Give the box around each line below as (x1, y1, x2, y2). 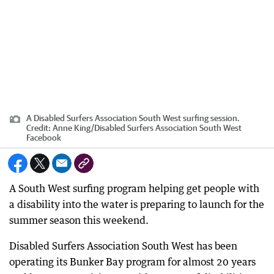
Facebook (26, 133, 61, 143)
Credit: (26, 123, 53, 133)
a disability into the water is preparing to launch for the (9, 198, 264, 210)
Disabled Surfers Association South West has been (9, 240, 237, 252)
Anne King (53, 123, 91, 133)
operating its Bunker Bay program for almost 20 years (9, 256, 256, 268)
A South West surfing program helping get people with (9, 182, 259, 194)
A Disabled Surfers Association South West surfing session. (26, 113, 240, 123)
